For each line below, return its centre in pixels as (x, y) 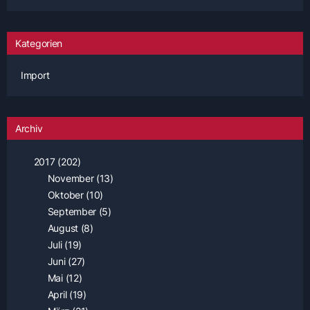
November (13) (79, 179)
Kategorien (39, 44)
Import (35, 75)
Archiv (29, 129)
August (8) (69, 228)
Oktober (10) (74, 195)
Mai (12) (64, 278)
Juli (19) (63, 245)
